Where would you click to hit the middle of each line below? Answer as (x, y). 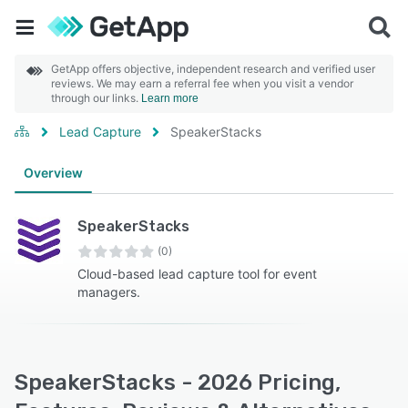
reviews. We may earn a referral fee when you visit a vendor (202, 83)
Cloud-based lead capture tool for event (197, 274)
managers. (108, 292)
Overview (53, 173)
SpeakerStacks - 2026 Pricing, (178, 382)
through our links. (96, 98)
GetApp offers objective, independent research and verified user (213, 69)
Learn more (170, 98)
